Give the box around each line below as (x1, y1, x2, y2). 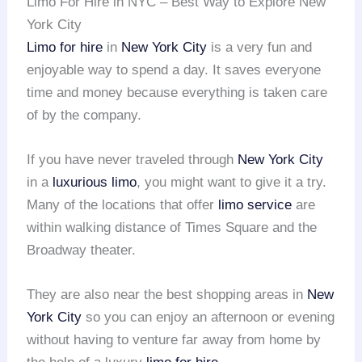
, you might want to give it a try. (137, 174, 327, 190)
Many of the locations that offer (27, 196, 219, 213)
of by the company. (27, 107, 142, 123)
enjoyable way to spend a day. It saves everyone (27, 61, 322, 78)
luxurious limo (53, 174, 137, 190)
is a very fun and (207, 39, 313, 55)
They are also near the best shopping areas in (27, 286, 308, 302)
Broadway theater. (27, 242, 137, 258)
